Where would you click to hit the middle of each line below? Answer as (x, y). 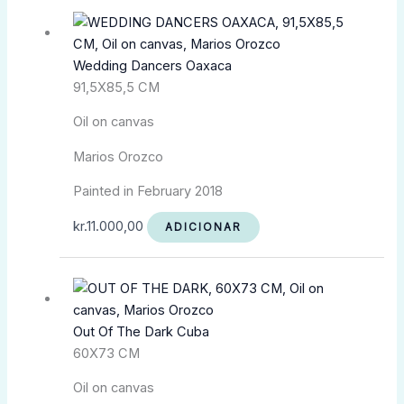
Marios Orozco (118, 156)
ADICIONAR (203, 228)
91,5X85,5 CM (116, 87)
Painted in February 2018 (147, 192)
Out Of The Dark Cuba (141, 331)
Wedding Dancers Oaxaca (152, 65)
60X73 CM (106, 353)
